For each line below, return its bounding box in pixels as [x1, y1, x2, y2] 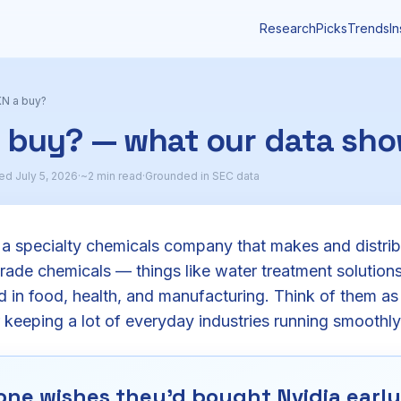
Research [260, 21, 316, 36]
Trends [347, 21, 389, 36]
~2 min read [81, 169, 142, 183]
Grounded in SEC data [145, 169, 260, 183]
